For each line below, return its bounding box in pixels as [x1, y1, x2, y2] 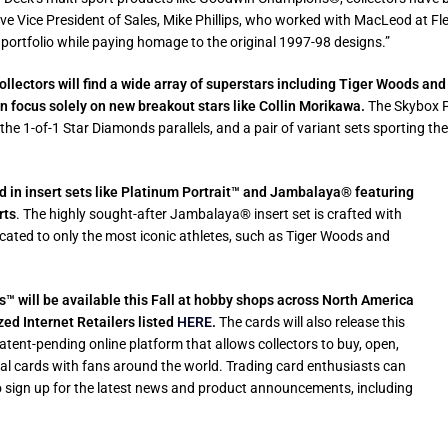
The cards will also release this [216, 314, 405, 331]
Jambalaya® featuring [270, 184, 414, 201]
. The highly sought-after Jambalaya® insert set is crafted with [16, 206, 402, 223]
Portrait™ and [182, 184, 267, 201]
